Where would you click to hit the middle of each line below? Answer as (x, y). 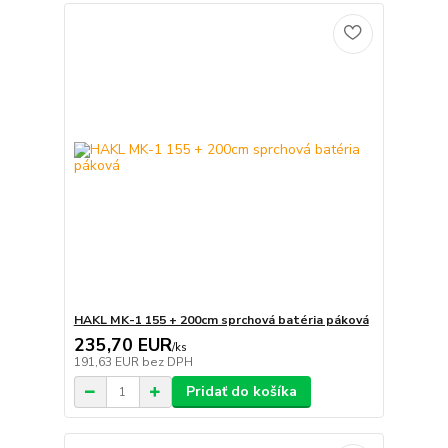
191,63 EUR (107, 362)
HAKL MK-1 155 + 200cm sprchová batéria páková (221, 320)
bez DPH (167, 362)
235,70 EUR (122, 345)
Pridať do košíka (241, 392)
